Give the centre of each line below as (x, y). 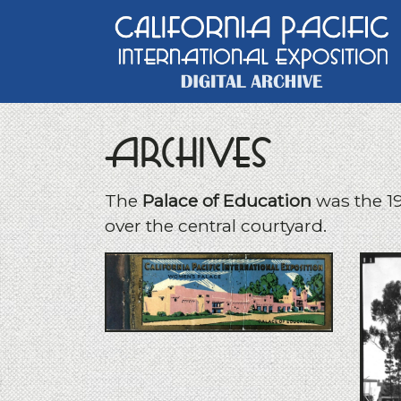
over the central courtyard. (216, 225)
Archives (188, 154)
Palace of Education (227, 200)
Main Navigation (134, 70)
